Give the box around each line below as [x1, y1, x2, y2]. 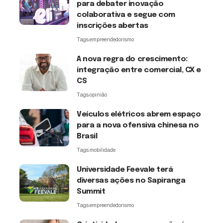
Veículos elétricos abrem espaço [77, 110, 201, 118]
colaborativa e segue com [77, 10, 175, 19]
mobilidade [90, 146, 115, 153]
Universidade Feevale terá [77, 165, 173, 174]
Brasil [77, 132, 98, 140]
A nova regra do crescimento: [77, 55, 188, 63]
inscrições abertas [77, 21, 148, 30]
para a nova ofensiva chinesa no [77, 121, 199, 129]
